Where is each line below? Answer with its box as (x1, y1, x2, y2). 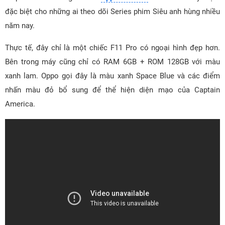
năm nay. (5, 21, 35, 30)
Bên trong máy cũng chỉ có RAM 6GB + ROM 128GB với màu (5, 57, 220, 66)
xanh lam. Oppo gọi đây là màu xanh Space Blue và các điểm (5, 71, 220, 80)
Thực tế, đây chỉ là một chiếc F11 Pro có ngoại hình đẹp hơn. (5, 43, 220, 52)
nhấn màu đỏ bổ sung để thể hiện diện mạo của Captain (5, 85, 220, 94)
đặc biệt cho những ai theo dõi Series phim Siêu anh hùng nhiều (5, 7, 220, 16)
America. (5, 99, 35, 108)
